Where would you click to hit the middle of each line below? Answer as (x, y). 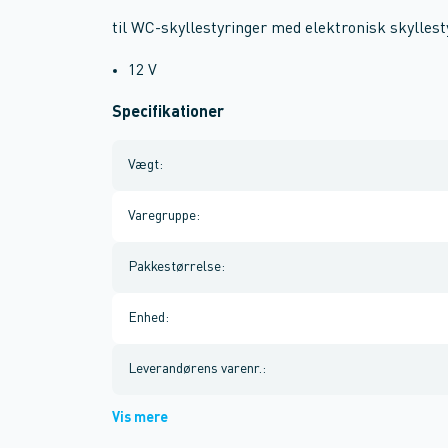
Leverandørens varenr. (195, 369)
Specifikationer (168, 113)
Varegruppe (162, 216)
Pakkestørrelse (174, 267)
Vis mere (140, 418)
